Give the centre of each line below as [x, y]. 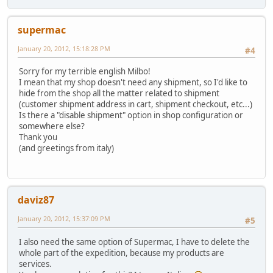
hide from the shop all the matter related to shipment [119, 94]
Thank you [38, 137]
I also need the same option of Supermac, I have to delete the [134, 242]
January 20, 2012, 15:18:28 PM [64, 48]
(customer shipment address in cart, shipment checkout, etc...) [136, 105]
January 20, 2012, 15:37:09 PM [64, 219]
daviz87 [36, 200]
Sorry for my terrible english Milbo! [85, 72]
